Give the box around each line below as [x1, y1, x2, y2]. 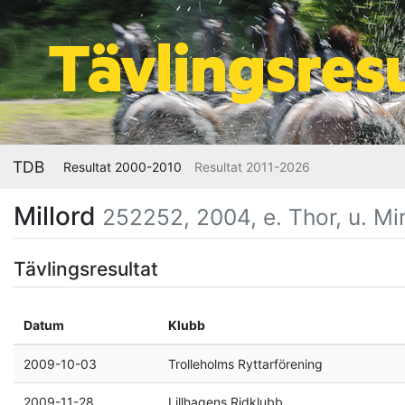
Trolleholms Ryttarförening [167, 356, 323, 372]
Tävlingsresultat [14, 258, 158, 280]
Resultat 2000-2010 [63, 159, 182, 174]
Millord [14, 201, 102, 231]
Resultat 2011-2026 [194, 159, 310, 174]
